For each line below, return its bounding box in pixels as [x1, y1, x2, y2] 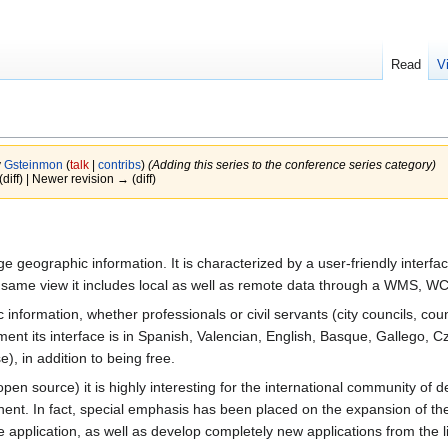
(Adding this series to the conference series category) [147, 158, 436, 172]
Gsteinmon [3, 158, 63, 172]
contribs [97, 158, 141, 172]
